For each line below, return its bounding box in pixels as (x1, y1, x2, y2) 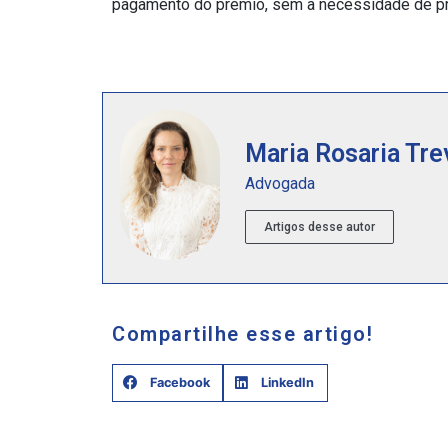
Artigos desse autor (264, 220, 375, 235)
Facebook (149, 375, 210, 391)
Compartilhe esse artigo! (112, 321, 373, 346)
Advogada (245, 174, 315, 194)
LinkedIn (260, 375, 314, 391)
